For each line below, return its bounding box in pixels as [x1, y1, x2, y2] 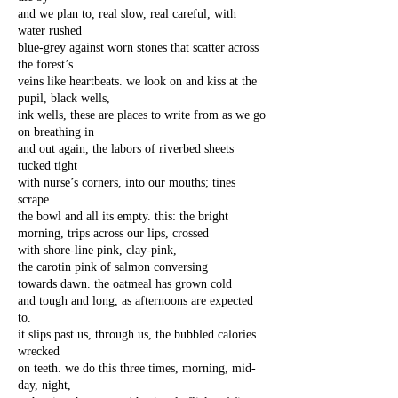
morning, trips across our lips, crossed [18, 227, 209, 240]
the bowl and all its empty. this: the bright [18, 210, 228, 223]
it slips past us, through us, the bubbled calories [18, 328, 256, 341]
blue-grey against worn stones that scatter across [18, 41, 259, 54]
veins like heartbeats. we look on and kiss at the [18, 75, 257, 88]
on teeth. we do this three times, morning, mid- [18, 362, 256, 375]
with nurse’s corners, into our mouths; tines [18, 176, 235, 189]
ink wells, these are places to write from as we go [18, 108, 266, 122]
